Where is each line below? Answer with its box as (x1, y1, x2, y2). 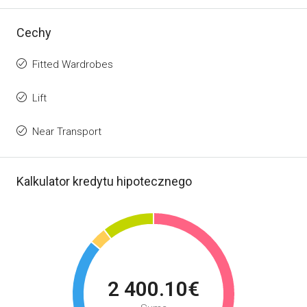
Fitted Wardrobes (32, 58, 113, 71)
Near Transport (32, 125, 101, 138)
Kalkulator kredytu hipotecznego (16, 174, 192, 188)
